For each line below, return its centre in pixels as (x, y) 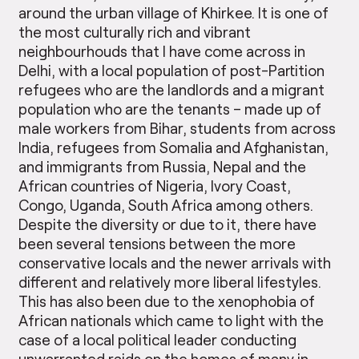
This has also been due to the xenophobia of (167, 301)
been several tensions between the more (157, 244)
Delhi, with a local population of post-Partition (172, 71)
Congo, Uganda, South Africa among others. (166, 205)
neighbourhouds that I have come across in (162, 51)
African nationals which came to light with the (171, 321)
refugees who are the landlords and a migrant (172, 90)
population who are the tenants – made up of (170, 109)
